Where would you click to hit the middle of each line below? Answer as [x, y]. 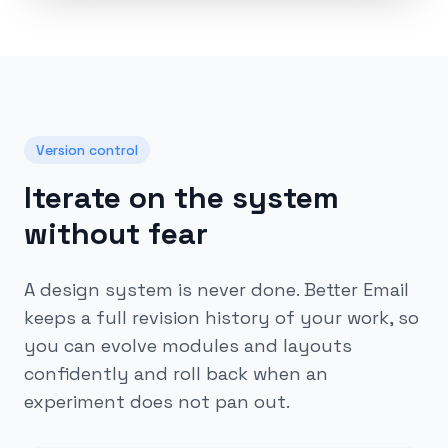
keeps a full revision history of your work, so [221, 317]
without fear [116, 233]
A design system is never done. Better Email [216, 289]
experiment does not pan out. [157, 401]
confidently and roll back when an [176, 373]
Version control [87, 150]
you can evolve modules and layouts [188, 345]
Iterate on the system [181, 197]
